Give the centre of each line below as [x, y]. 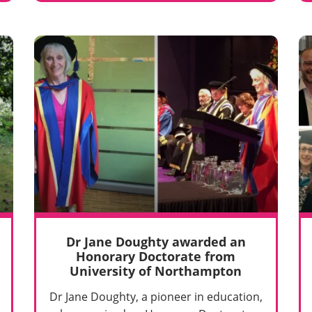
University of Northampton [156, 271]
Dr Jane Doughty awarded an [156, 242]
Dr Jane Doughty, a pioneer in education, [156, 296]
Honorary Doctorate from [156, 257]
